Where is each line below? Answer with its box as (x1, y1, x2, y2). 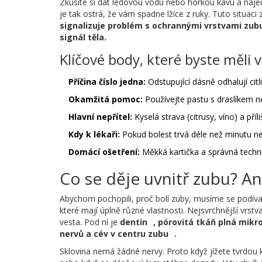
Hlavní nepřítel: (68, 111, 132, 123)
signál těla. (60, 32, 106, 43)
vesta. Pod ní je (60, 216, 120, 228)
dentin (120, 216, 147, 228)
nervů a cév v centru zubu (60, 228, 168, 240)
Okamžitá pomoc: (68, 94, 143, 105)
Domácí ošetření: (68, 146, 140, 158)
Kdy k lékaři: (68, 129, 120, 140)
